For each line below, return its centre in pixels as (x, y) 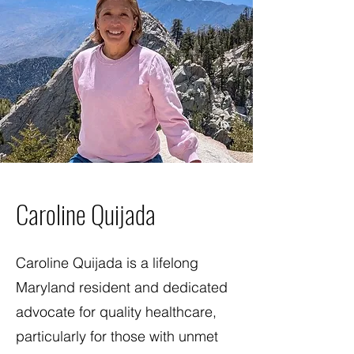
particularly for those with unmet (117, 337)
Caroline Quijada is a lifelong (107, 263)
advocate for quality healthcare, (116, 312)
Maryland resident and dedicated (122, 288)
